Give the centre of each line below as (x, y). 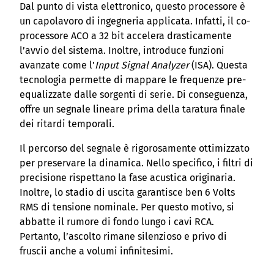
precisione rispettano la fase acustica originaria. (128, 178)
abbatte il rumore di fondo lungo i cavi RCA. (117, 222)
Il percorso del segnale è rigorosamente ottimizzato (135, 149)
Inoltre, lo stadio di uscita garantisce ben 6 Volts (127, 193)
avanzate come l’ (57, 65)
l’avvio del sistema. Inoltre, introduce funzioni (122, 51)
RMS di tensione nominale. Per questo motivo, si (127, 207)
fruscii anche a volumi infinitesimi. (96, 251)
